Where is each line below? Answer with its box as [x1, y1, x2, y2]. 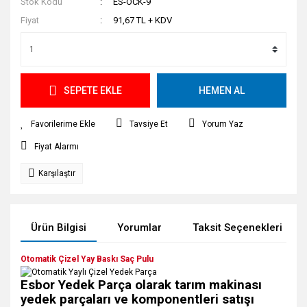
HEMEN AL [199, 84, 245, 96]
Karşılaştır [38, 169, 75, 178]
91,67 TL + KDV [113, 15, 173, 25]
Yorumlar [117, 221, 162, 234]
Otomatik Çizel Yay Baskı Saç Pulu [21, 254, 153, 264]
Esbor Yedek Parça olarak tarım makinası [21, 277, 262, 293]
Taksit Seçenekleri [193, 221, 282, 234]
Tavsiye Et [130, 119, 168, 129]
